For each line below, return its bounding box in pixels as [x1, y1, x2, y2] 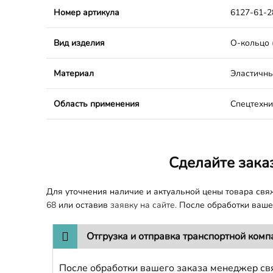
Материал [54, 68, 94, 79]
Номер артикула [54, 7, 119, 18]
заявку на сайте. [110, 199, 177, 211]
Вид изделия [54, 37, 105, 49]
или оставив [56, 199, 110, 211]
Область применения [54, 98, 140, 110]
